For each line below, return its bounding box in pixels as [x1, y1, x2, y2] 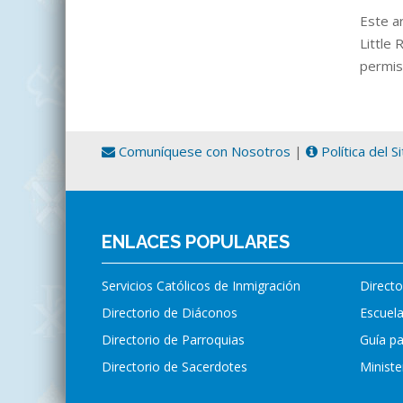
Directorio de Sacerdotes [102, 358, 247, 376]
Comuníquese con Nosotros [115, 142, 291, 161]
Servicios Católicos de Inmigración [102, 277, 300, 295]
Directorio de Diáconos [102, 304, 237, 322]
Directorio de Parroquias [102, 331, 245, 349]
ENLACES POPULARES [102, 231, 290, 254]
